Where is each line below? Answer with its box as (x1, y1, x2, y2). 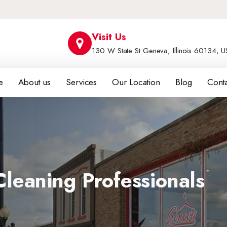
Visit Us (92, 30, 126, 44)
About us (18, 76, 51, 88)
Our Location (112, 76, 161, 88)
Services (66, 76, 97, 88)
